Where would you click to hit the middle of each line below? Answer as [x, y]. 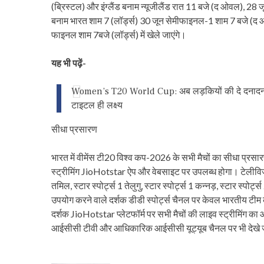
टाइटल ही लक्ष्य [97, 105]
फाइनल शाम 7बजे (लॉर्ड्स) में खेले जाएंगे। [119, 34]
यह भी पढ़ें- [69, 62]
